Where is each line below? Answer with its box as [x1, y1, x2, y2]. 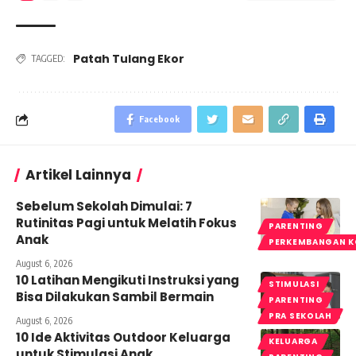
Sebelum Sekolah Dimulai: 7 [16, 198, 192, 215]
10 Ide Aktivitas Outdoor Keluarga [16, 329, 230, 346]
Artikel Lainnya [25, 165, 131, 185]
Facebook [139, 114, 180, 125]
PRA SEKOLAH [269, 310, 332, 323]
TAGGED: [31, 52, 65, 65]
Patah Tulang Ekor [73, 51, 184, 68]
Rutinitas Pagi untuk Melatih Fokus [16, 215, 237, 232]
